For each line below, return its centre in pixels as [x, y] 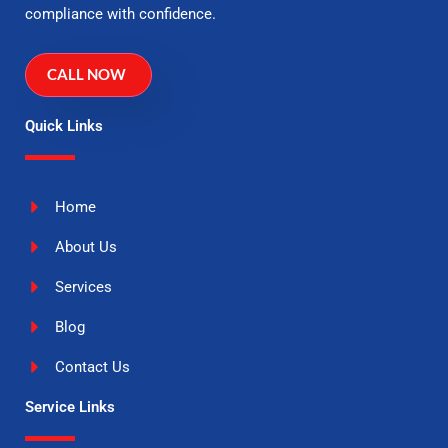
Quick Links [64, 126]
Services [83, 287]
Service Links [70, 407]
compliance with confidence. [120, 13]
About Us [86, 247]
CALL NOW [86, 74]
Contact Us [92, 367]
